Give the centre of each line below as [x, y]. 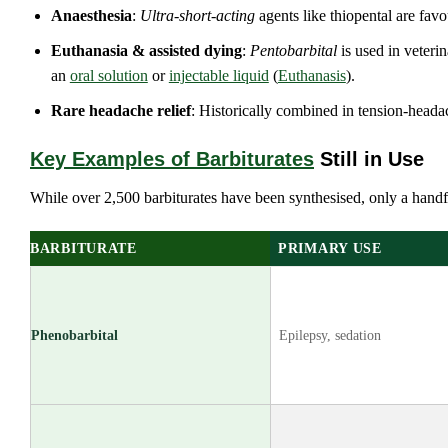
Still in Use [369, 159]
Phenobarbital [74, 335]
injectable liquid [218, 75]
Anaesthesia [91, 16]
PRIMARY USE [330, 248]
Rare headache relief [120, 110]
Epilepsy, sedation [330, 335]
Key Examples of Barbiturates [172, 159]
